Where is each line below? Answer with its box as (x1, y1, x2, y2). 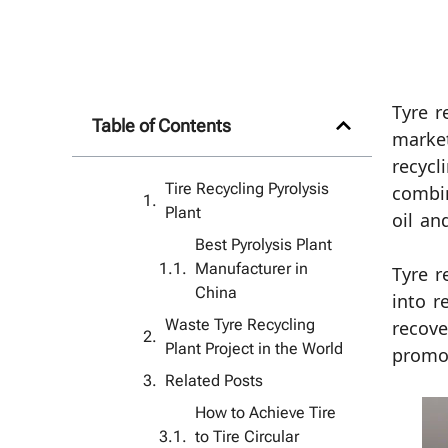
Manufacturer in (195, 259, 308, 278)
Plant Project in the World (165, 339, 343, 358)
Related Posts (165, 371, 263, 390)
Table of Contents (92, 115, 231, 136)
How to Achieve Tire (195, 403, 336, 422)
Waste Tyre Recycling (165, 315, 315, 334)
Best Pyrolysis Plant (195, 235, 332, 254)
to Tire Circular (195, 427, 299, 446)
